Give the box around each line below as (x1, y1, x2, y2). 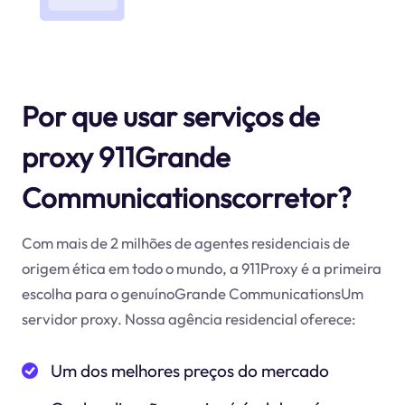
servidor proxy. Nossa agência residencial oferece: (21, 309, 356, 329)
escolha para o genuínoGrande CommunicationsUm (21, 284, 363, 304)
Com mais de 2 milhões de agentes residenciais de (21, 233, 350, 253)
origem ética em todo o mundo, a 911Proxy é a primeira (21, 259, 381, 278)
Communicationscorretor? (21, 179, 352, 215)
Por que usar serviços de (21, 98, 320, 134)
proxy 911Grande (21, 138, 231, 174)
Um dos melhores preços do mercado (51, 359, 330, 381)
